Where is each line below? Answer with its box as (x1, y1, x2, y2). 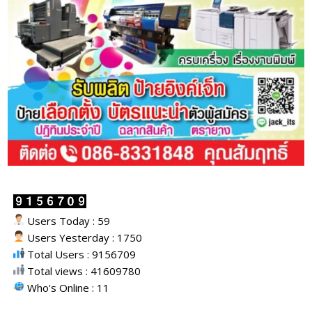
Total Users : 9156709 (24, 247, 136, 261)
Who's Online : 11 (24, 280, 110, 295)
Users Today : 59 (24, 213, 111, 228)
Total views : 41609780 (24, 263, 141, 278)
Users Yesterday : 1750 (24, 230, 143, 244)
